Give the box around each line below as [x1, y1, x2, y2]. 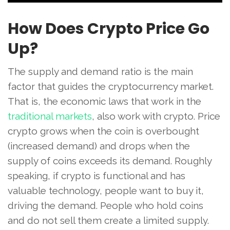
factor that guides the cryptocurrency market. [8, 81, 214, 92]
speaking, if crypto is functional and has [8, 170, 185, 182]
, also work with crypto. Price [92, 110, 220, 122]
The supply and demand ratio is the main [8, 66, 193, 78]
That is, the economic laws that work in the [8, 95, 201, 107]
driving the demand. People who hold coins [8, 200, 203, 212]
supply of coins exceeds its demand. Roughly [8, 155, 212, 167]
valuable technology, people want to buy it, [8, 185, 204, 197]
